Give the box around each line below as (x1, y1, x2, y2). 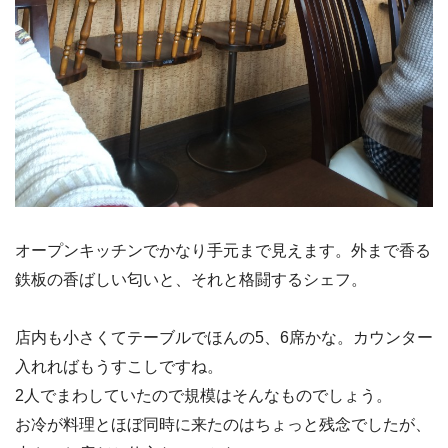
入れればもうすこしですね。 (15, 357, 223, 375)
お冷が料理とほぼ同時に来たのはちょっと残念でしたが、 (15, 415, 431, 433)
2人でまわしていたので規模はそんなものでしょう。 (15, 386, 392, 404)
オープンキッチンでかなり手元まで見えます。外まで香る (15, 241, 431, 259)
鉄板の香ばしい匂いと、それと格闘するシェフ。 (15, 270, 367, 288)
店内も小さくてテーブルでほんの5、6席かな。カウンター (15, 328, 433, 346)
